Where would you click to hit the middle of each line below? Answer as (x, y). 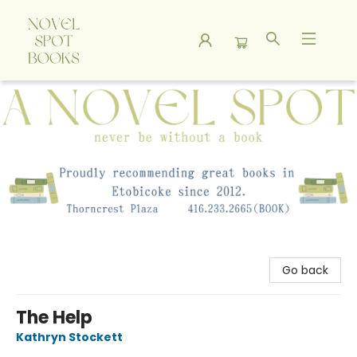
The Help (54, 318)
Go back (305, 271)
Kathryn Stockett (69, 337)
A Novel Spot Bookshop (75, 96)
